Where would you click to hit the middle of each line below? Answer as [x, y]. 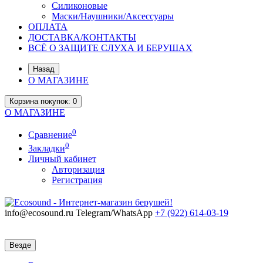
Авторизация [78, 169]
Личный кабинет [62, 159]
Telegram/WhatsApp [114, 213]
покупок [53, 101]
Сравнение [50, 135]
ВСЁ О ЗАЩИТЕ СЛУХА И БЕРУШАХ [110, 48]
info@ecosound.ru [39, 213]
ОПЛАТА [48, 27]
